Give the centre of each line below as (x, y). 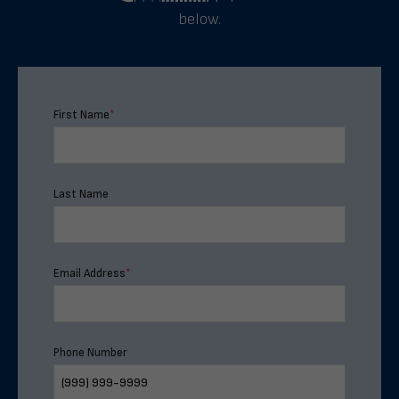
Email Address (90, 273)
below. (199, 19)
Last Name (81, 194)
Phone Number (90, 352)
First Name (81, 114)
